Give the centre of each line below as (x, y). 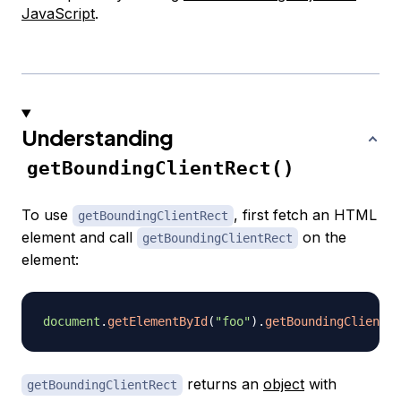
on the (322, 238)
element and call (79, 238)
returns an (223, 384)
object (284, 384)
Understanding (98, 137)
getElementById (158, 322)
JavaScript (58, 14)
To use (47, 215)
